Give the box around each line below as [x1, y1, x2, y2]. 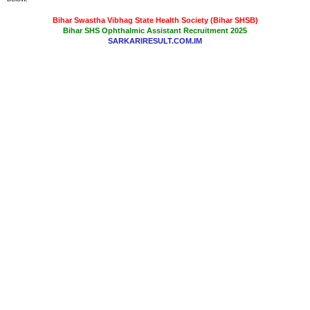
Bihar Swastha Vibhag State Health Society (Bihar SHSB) [52, 16, 258, 24]
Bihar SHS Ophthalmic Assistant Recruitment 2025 [63, 26, 247, 35]
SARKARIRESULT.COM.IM [108, 37, 202, 45]
